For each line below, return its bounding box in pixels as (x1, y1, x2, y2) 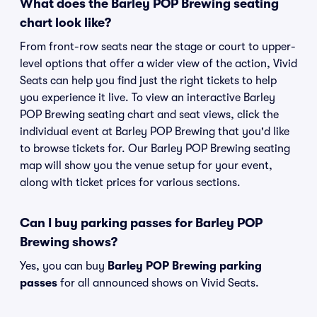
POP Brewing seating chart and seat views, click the (20, 108, 279, 121)
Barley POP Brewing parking (108, 260, 262, 272)
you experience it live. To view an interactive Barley (20, 91, 275, 104)
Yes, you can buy (20, 260, 108, 272)
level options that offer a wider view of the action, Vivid (20, 57, 297, 70)
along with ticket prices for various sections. (20, 176, 241, 189)
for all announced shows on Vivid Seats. (57, 277, 259, 289)
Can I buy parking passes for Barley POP (20, 216, 263, 230)
